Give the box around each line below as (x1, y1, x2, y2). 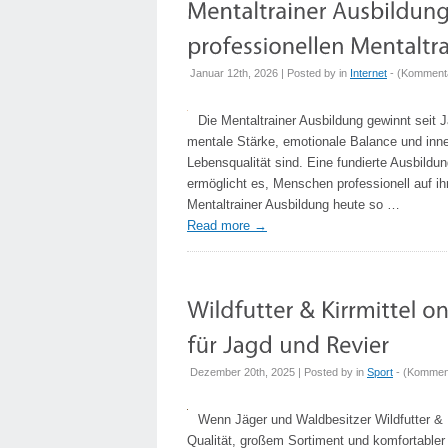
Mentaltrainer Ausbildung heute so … (187, 197, 400, 212)
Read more (187, 218, 254, 233)
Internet (350, 67, 387, 79)
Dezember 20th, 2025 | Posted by (190, 366, 356, 378)
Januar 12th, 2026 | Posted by (190, 67, 339, 79)
